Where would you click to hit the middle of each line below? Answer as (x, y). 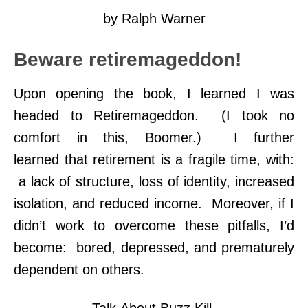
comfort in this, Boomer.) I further (154, 138)
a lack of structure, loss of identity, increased (154, 182)
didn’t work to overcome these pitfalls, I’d (154, 226)
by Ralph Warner (154, 19)
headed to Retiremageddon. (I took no (154, 116)
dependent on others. (81, 270)
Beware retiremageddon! (128, 60)
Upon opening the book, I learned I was (154, 94)
